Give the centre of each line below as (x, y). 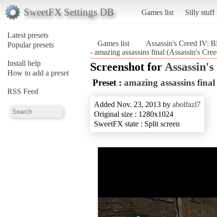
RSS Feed (23, 91)
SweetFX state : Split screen (137, 124)
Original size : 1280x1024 (134, 114)
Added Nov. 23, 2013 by (133, 104)
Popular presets (31, 45)
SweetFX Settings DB (69, 12)
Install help (24, 63)
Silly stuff (200, 12)
